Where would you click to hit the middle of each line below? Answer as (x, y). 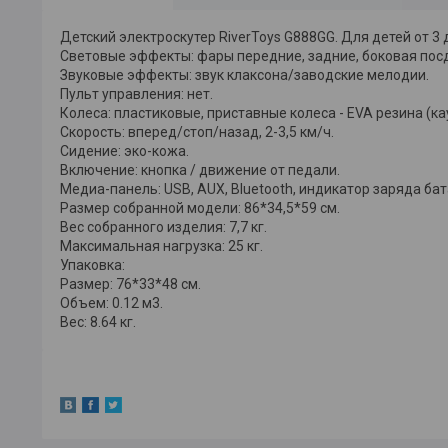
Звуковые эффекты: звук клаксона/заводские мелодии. (244, 74)
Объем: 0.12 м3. (111, 302)
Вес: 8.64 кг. (98, 321)
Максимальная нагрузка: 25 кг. (161, 245)
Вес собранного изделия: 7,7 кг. (163, 226)
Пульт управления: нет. (136, 93)
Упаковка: (92, 264)
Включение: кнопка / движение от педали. (200, 169)
